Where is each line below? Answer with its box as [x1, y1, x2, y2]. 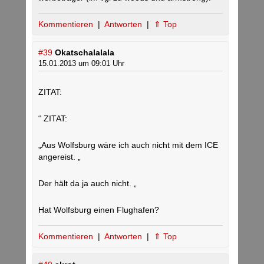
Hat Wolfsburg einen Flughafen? [38, 205, 159, 215]
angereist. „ [38, 152, 81, 162]
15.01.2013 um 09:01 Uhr [38, 59, 124, 68]
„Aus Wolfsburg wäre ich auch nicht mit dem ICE [38, 140, 218, 150]
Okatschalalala [55, 48, 114, 58]
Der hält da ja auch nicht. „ [38, 179, 137, 189]
